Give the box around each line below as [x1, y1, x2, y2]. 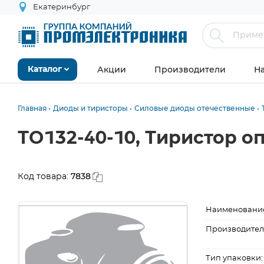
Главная [18, 104, 47, 113]
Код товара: [18, 173, 71, 181]
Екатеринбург [33, 4, 90, 11]
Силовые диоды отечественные [134, 104, 255, 113]
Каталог [28, 65, 62, 74]
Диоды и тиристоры [53, 104, 128, 113]
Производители [154, 64, 226, 75]
